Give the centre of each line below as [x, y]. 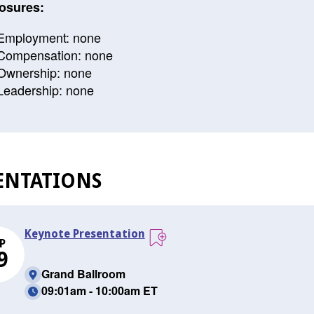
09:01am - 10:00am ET [99, 291]
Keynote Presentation [84, 234]
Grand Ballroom [83, 274]
